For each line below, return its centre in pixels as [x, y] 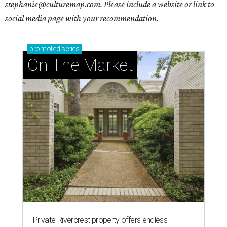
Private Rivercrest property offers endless [100, 220]
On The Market [80, 65]
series [70, 48]
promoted [45, 48]
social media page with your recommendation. [82, 18]
